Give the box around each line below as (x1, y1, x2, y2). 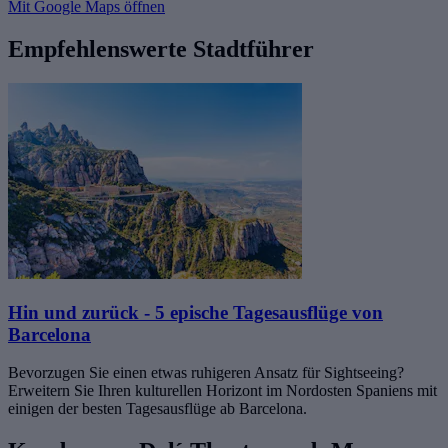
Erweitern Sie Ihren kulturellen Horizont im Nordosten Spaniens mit (8, 382, 437, 400)
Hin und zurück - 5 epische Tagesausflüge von (8, 301, 383, 323)
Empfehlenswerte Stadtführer (8, 36, 314, 63)
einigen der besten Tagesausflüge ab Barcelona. (8, 400, 307, 418)
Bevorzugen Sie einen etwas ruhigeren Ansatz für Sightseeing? (8, 364, 404, 382)
